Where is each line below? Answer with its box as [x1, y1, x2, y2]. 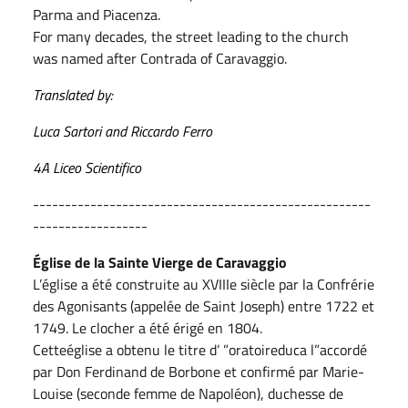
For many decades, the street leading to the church [33, 25, 349, 47]
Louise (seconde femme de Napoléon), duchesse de [33, 382, 343, 404]
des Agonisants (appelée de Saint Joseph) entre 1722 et [33, 294, 374, 317]
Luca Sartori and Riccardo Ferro [33, 119, 212, 142]
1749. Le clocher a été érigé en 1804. [33, 316, 262, 339]
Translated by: [33, 83, 113, 106]
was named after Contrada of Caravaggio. [33, 46, 287, 69]
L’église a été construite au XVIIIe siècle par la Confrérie [33, 272, 374, 295]
